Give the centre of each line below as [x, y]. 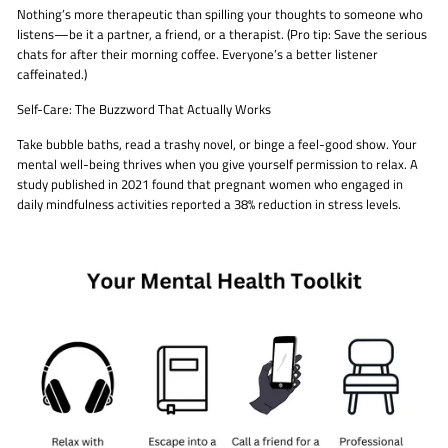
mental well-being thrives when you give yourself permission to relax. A [217, 165]
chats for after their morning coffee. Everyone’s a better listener [197, 55]
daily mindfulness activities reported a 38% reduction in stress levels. [209, 205]
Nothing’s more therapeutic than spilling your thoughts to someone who [220, 15]
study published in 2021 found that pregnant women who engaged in [210, 185]
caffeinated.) [52, 75]
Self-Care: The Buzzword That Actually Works [144, 110]
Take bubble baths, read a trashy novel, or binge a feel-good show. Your [217, 145]
